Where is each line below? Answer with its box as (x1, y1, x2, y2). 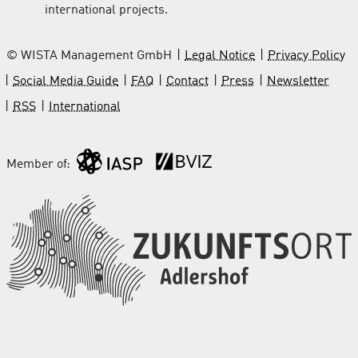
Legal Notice (185, 49, 255, 62)
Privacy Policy (268, 49, 345, 62)
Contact (166, 74, 209, 88)
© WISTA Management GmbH (6, 49, 172, 62)
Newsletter (267, 74, 329, 88)
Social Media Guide (13, 74, 118, 88)
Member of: (6, 157, 70, 171)
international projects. (45, 3, 168, 17)
